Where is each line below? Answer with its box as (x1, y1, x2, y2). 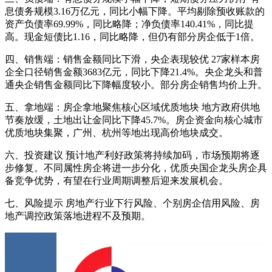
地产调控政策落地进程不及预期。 (5, 211, 151, 222)
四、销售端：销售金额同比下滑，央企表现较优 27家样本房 (5, 54, 260, 65)
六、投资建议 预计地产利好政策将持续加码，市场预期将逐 (5, 150, 260, 161)
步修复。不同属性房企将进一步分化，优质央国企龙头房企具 (5, 163, 267, 174)
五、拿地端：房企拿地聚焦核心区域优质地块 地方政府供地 (5, 102, 260, 113)
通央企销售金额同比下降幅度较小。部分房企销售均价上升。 (5, 80, 267, 90)
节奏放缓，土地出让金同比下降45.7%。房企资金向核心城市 (5, 115, 263, 126)
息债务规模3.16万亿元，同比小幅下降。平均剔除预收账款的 (5, 6, 265, 17)
